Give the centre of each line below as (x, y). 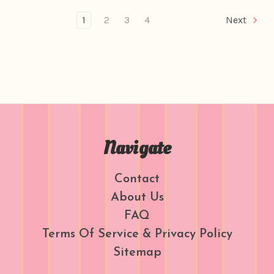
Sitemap (137, 253)
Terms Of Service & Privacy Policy (137, 235)
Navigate (137, 148)
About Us (137, 198)
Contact (137, 180)
